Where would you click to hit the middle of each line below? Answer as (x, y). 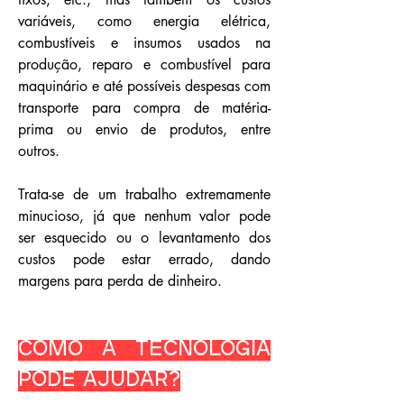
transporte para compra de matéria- (144, 108)
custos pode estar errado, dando (144, 259)
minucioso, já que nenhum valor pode (144, 216)
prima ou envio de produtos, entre (144, 129)
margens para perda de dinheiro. (120, 281)
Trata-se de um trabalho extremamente (144, 194)
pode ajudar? (99, 381)
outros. (39, 151)
